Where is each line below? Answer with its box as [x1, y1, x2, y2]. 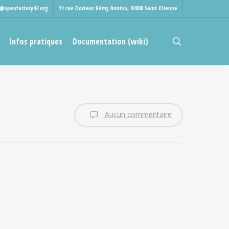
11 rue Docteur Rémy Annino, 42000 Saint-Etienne [59, 4, 177, 12]
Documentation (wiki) [73, 36, 148, 47]
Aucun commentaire [103, 109, 172, 119]
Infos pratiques [9, 36, 62, 47]
